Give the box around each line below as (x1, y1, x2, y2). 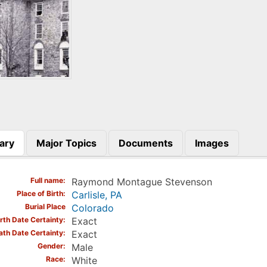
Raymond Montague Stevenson (71, 176, 212, 188)
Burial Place (24, 202, 66, 212)
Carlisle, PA (71, 189, 122, 201)
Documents (118, 136, 173, 149)
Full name (30, 176, 63, 185)
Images (194, 136, 229, 149)
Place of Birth (16, 189, 63, 198)
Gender (37, 241, 63, 251)
